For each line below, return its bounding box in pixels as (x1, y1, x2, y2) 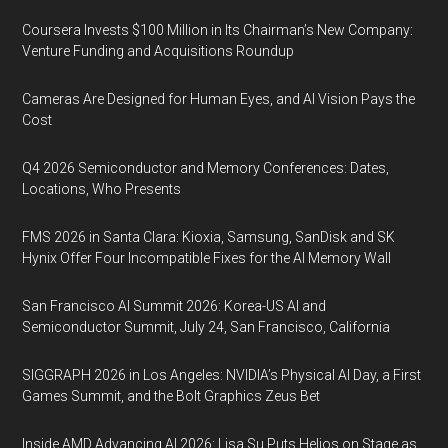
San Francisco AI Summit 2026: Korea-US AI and (22, 298, 327, 314)
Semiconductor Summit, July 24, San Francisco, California (22, 319, 391, 335)
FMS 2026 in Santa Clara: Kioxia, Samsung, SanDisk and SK (22, 229, 396, 245)
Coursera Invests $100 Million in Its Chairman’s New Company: (22, 22, 414, 38)
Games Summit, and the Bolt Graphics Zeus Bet (22, 388, 321, 404)
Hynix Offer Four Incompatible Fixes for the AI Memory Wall (22, 250, 392, 266)
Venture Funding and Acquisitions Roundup (22, 43, 295, 59)
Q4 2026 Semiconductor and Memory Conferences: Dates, (22, 160, 390, 176)
